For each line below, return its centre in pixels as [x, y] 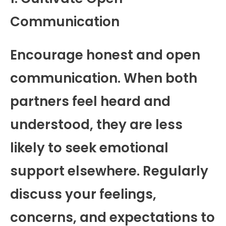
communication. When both [104, 78]
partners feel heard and [90, 101]
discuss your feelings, [83, 194]
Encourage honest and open [105, 55]
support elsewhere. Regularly [109, 171]
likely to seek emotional [89, 148]
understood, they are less [96, 124]
